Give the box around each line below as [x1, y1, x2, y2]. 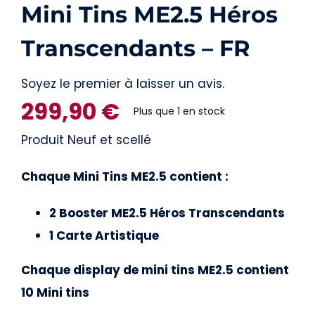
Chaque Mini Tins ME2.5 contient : [20, 167, 229, 185]
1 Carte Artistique [49, 226, 162, 244]
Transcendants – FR [20, 34, 250, 62]
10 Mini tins [20, 283, 89, 301]
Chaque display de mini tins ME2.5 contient [20, 261, 289, 278]
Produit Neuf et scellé [20, 131, 151, 148]
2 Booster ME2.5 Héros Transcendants [49, 204, 285, 221]
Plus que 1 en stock [133, 104, 225, 119]
